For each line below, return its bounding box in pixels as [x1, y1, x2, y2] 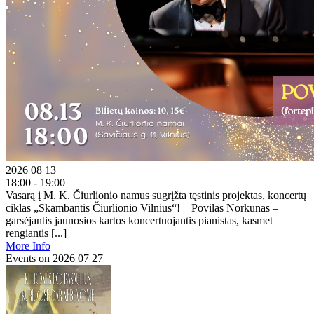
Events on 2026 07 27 [6, 252, 103, 264]
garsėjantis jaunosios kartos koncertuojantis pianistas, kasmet [6, 214, 273, 226]
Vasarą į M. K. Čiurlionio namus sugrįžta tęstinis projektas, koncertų [6, 189, 306, 201]
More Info [6, 240, 50, 252]
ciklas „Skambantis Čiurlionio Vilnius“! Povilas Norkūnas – [6, 202, 278, 214]
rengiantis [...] [6, 227, 67, 239]
